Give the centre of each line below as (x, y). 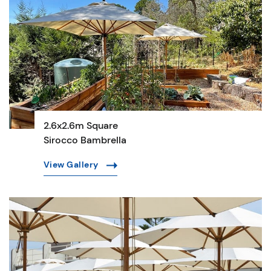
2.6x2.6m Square (80, 125)
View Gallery (72, 164)
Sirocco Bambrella (85, 140)
